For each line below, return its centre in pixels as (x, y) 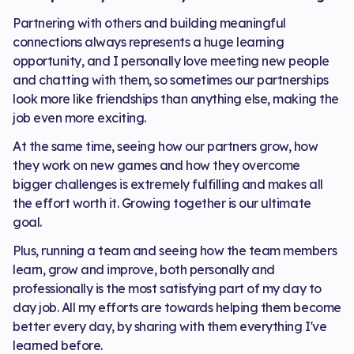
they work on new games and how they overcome (156, 165)
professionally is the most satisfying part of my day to (167, 288)
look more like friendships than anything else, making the (176, 98)
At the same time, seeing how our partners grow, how (166, 146)
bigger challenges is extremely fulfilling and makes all (168, 184)
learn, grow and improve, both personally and (144, 269)
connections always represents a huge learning (149, 41)
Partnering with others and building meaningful (149, 23)
